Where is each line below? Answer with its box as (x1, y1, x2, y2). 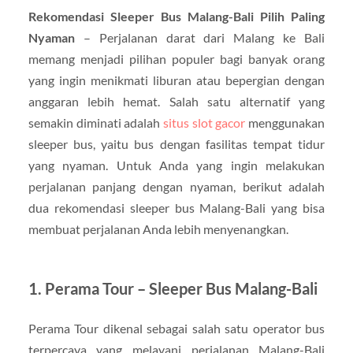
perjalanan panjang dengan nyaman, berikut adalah (28, 178, 325, 194)
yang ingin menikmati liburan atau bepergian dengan (28, 72, 325, 87)
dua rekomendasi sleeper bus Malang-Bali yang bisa (28, 199, 325, 215)
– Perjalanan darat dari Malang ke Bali (74, 29, 325, 45)
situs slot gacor (163, 114, 246, 130)
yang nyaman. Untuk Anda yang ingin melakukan (28, 157, 325, 173)
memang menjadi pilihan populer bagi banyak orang (28, 50, 325, 66)
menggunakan (245, 114, 325, 130)
